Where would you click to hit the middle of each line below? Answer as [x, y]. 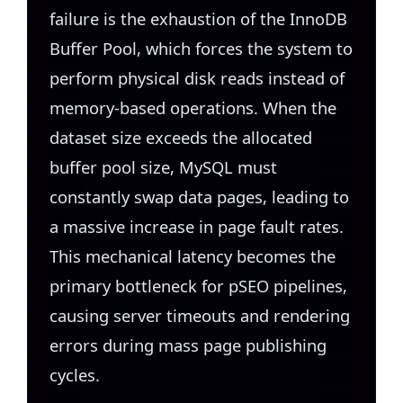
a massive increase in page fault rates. [197, 227]
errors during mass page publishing [188, 345]
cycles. [75, 375]
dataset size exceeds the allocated [181, 138]
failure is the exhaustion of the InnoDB [198, 19]
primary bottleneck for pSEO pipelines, [198, 286]
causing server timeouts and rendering [200, 316]
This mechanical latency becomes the [193, 256]
